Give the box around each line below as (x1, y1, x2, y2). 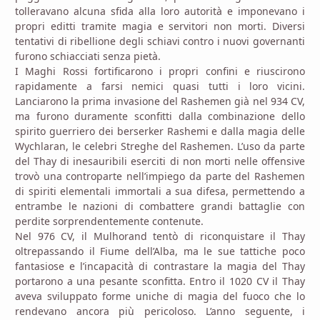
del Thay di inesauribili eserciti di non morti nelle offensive (15, 154, 305, 168)
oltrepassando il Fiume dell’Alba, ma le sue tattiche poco (15, 244, 305, 258)
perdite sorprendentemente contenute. (15, 214, 204, 228)
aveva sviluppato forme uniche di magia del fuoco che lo (15, 289, 305, 303)
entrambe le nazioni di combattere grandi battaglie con (15, 199, 305, 213)
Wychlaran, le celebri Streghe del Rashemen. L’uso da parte (15, 139, 305, 153)
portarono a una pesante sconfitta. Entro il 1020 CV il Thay (15, 274, 305, 288)
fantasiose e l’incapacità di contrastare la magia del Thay (15, 259, 305, 273)
